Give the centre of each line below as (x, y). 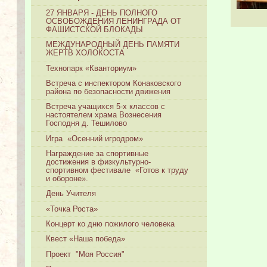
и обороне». (67, 179)
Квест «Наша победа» (86, 239)
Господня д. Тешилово (87, 124)
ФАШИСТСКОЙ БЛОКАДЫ (95, 30)
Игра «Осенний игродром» (95, 139)
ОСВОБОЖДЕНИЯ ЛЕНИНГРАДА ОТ (114, 22)
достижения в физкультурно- (99, 162)
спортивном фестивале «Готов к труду (117, 171)
